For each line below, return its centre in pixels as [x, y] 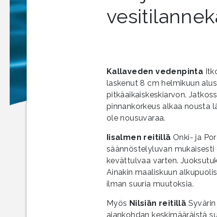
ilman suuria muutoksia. [150, 184]
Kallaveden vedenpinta [155, 71]
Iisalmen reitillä [139, 137]
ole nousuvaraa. [136, 118]
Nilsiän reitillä [158, 203]
